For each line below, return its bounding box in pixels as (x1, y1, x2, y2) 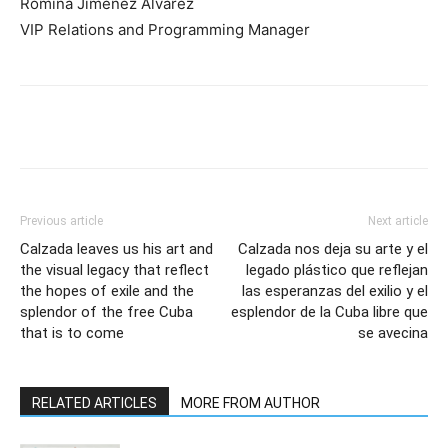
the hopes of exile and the (20, 281, 194, 300)
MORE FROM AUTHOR (181, 394, 320, 411)
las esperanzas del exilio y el (242, 281, 428, 300)
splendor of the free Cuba (20, 302, 193, 321)
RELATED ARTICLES (32, 394, 157, 411)
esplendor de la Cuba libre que (231, 302, 428, 321)
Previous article (20, 213, 103, 228)
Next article (368, 213, 428, 228)
